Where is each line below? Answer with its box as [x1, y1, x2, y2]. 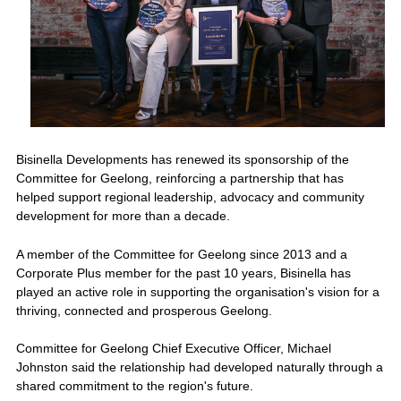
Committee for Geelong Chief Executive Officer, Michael [15, 341, 331, 356]
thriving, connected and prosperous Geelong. [15, 303, 276, 318]
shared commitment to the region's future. [15, 379, 257, 394]
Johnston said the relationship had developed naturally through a [15, 360, 383, 375]
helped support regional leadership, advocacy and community [15, 190, 364, 205]
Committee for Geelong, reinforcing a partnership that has [15, 171, 344, 186]
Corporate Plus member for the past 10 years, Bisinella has [15, 265, 351, 280]
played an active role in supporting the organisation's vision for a [15, 284, 380, 299]
